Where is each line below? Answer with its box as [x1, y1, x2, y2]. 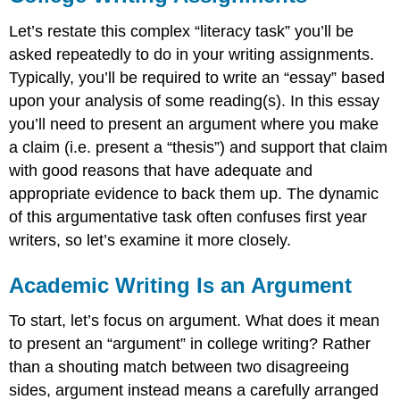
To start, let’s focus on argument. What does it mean [9, 312, 380, 330]
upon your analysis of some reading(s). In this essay [9, 91, 380, 110]
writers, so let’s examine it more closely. [9, 230, 292, 249]
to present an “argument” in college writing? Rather [9, 335, 371, 354]
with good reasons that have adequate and [9, 161, 313, 179]
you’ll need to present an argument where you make [9, 114, 379, 133]
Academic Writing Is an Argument [9, 272, 353, 297]
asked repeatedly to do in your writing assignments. [9, 45, 375, 63]
